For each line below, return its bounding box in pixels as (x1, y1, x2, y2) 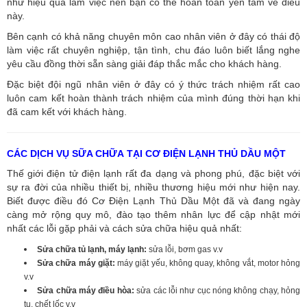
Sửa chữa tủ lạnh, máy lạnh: (37, 244, 147, 254)
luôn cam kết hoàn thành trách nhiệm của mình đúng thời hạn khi (7, 92, 300, 103)
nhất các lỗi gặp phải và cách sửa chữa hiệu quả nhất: (7, 222, 242, 234)
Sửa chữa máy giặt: (37, 258, 118, 268)
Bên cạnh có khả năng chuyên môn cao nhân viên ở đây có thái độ (7, 30, 300, 42)
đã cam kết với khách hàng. (7, 106, 127, 117)
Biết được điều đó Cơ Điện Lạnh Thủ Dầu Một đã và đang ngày (7, 195, 300, 206)
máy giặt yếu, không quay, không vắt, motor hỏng (117, 258, 301, 268)
